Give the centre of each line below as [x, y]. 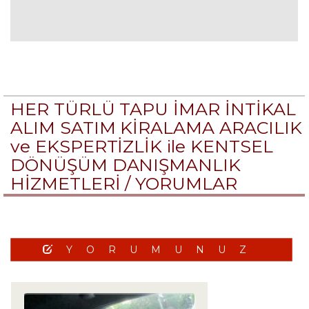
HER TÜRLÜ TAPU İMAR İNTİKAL [153, 109]
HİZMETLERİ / [73, 183]
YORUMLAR [186, 183]
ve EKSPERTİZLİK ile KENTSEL [142, 146]
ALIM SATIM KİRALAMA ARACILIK [156, 128]
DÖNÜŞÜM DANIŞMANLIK [126, 165]
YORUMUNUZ [163, 250]
